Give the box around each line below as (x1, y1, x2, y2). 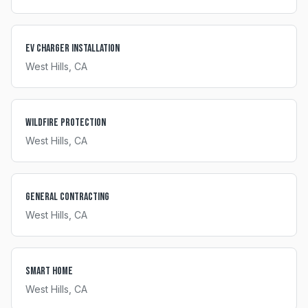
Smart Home (25, 265, 73, 278)
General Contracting (25, 190, 109, 203)
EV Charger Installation (25, 42, 120, 55)
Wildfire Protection (25, 116, 106, 129)
